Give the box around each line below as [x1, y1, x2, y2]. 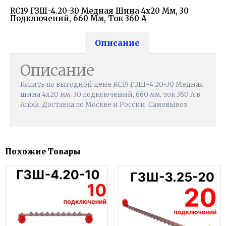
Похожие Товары [5, 147, 81, 157]
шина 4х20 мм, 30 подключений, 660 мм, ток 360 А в [20, 90, 200, 99]
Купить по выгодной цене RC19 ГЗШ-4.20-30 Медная [20, 80, 203, 89]
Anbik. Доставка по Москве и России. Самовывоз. [20, 100, 189, 109]
